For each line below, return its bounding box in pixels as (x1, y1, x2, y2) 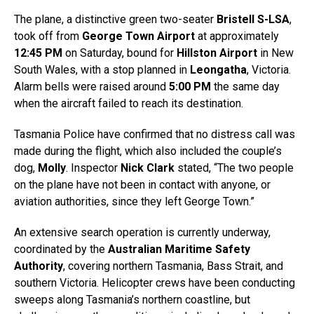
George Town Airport (82, 29, 195, 43)
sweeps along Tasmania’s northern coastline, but (14, 293, 250, 306)
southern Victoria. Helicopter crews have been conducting (14, 276, 295, 289)
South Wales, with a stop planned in (14, 63, 190, 76)
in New (257, 46, 294, 60)
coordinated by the (14, 243, 108, 256)
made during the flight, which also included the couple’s (14, 144, 282, 158)
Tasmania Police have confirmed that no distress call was (14, 128, 295, 141)
